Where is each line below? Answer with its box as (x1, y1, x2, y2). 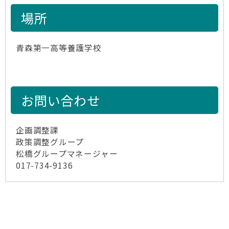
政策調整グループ (16, 136, 84, 148)
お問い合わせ (21, 91, 100, 109)
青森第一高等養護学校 (16, 42, 102, 54)
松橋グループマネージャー (16, 148, 118, 159)
